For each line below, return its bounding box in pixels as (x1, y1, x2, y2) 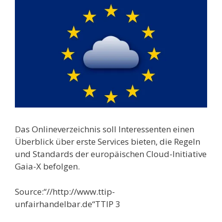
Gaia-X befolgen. (15, 161, 80, 172)
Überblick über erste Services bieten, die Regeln (15, 136, 200, 148)
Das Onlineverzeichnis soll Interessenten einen (15, 123, 194, 135)
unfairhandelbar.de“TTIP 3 (15, 198, 120, 210)
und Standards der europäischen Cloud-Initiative (15, 148, 207, 160)
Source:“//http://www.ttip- (15, 185, 115, 197)
